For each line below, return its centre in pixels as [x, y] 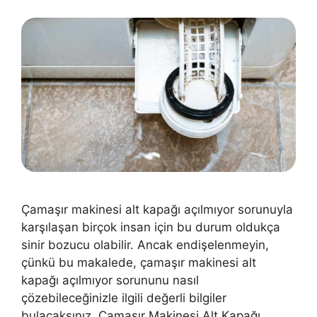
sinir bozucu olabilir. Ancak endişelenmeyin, [145, 245]
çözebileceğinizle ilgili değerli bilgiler [124, 298]
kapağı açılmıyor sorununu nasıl [110, 281]
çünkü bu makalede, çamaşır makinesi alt [139, 263]
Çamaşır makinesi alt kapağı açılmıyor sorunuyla [157, 210]
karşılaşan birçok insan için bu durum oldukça [151, 227]
